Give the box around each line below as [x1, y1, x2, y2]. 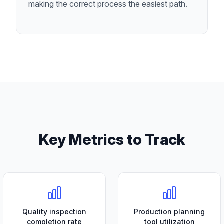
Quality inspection [22, 207, 86, 216]
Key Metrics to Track [38, 130, 185, 148]
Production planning [134, 207, 205, 216]
